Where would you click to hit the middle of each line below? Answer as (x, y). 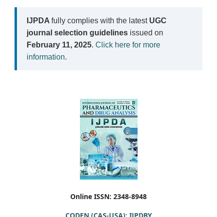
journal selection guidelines (77, 33)
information (46, 57)
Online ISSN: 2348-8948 (108, 196)
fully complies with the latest (100, 21)
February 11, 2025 (59, 45)
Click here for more (128, 45)
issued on (146, 33)
